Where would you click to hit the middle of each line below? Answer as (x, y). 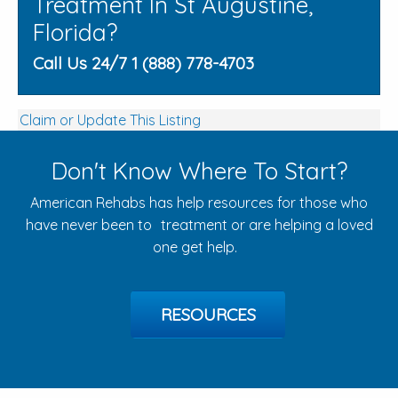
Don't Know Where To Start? (199, 171)
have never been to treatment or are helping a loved (199, 225)
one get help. (199, 247)
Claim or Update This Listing (110, 120)
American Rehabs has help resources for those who (199, 203)
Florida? (75, 33)
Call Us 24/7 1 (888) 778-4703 (143, 64)
